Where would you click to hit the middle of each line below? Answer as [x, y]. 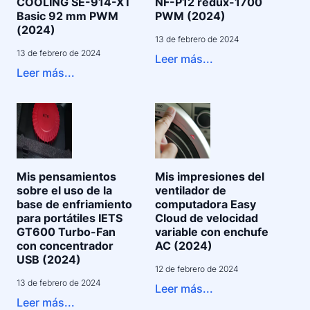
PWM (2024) [190, 16]
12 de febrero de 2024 [197, 269]
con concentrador [65, 246]
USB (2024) [49, 259]
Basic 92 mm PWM [67, 16]
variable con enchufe [212, 232]
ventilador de [191, 190]
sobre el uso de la [64, 190]
